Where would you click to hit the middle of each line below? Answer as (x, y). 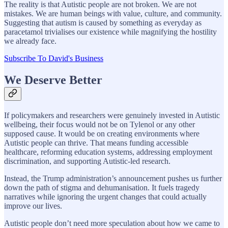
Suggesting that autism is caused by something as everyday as (103, 22)
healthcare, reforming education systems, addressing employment (108, 152)
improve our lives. (33, 206)
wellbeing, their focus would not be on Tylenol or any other (99, 124)
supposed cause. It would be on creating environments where (102, 133)
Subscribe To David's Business (54, 58)
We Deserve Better (53, 80)
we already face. (30, 41)
